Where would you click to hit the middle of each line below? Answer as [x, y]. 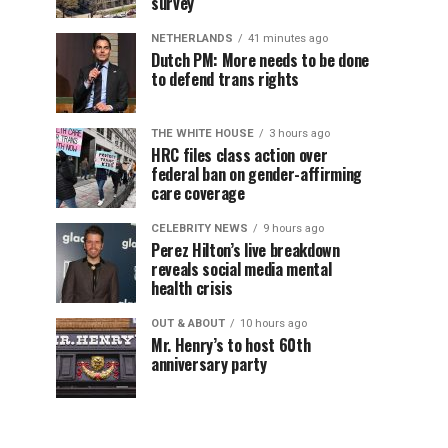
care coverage [198, 193]
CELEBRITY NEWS [199, 228]
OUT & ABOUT [188, 323]
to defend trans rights [225, 79]
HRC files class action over [239, 155]
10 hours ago [273, 323]
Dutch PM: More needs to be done [260, 60]
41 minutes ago [288, 38]
